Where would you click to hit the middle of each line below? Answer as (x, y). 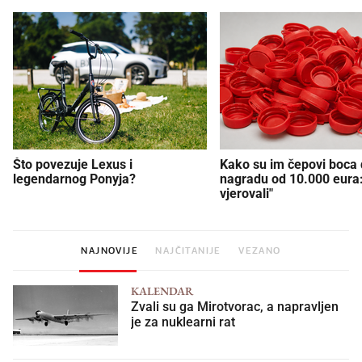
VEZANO (260, 250)
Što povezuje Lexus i (73, 164)
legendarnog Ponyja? (74, 179)
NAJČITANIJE (188, 250)
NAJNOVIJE (109, 250)
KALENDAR (162, 290)
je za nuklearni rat (183, 322)
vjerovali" (246, 193)
